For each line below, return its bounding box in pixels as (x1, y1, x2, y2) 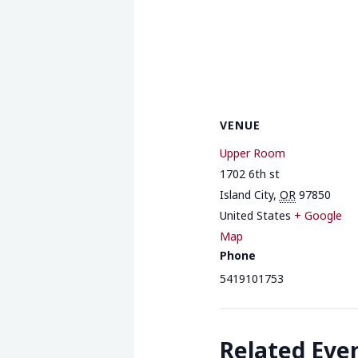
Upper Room (219, 145, 285, 161)
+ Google (293, 208, 342, 224)
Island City (219, 187, 273, 203)
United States (219, 208, 291, 224)
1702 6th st (219, 166, 280, 182)
